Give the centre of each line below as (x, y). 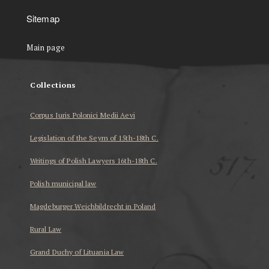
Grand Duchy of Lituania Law (77, 252)
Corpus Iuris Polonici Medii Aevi (83, 115)
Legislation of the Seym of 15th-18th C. (94, 138)
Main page (46, 48)
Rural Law (46, 229)
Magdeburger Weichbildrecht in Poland (93, 207)
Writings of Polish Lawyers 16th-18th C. (94, 161)
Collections (53, 85)
